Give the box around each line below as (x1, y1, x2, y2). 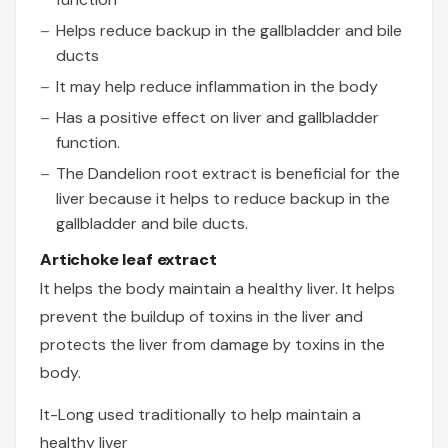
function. (56, 132, 120, 154)
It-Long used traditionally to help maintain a (40, 404, 361, 426)
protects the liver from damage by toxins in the (40, 334, 385, 356)
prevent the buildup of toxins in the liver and (40, 306, 363, 328)
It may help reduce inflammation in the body (56, 76, 378, 98)
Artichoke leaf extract (40, 249, 217, 271)
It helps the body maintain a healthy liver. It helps (40, 278, 395, 300)
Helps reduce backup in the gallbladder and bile (56, 20, 402, 42)
